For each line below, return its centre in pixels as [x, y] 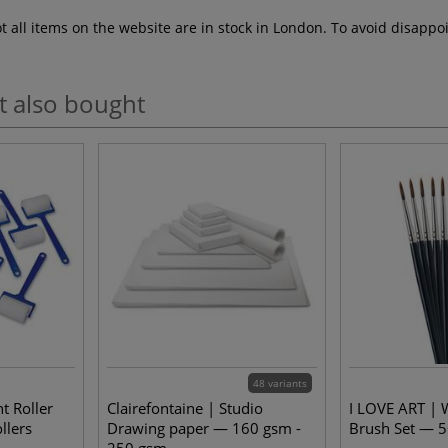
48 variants [280, 383]
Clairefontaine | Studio [185, 408]
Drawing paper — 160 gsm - [204, 428]
